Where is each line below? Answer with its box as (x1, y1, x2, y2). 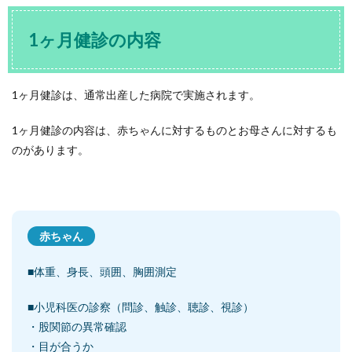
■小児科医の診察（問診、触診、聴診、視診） (27, 300, 254, 314)
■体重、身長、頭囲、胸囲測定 (27, 265, 177, 279)
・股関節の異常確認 (27, 320, 126, 334)
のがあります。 (12, 143, 89, 157)
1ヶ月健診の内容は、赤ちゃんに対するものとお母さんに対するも (12, 123, 337, 137)
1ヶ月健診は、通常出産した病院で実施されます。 (12, 88, 260, 102)
